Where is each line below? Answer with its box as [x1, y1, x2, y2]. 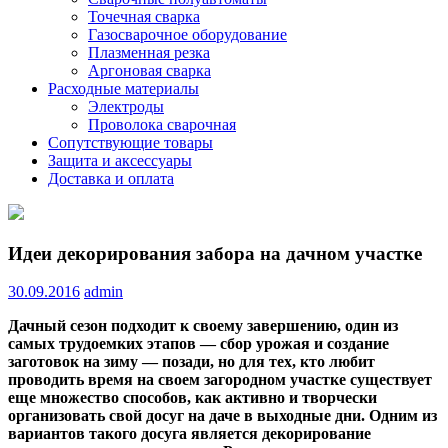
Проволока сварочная [88, 115, 236, 133]
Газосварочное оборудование [88, 25, 287, 43]
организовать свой [8, 407, 146, 425]
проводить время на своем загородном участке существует [8, 371, 432, 389]
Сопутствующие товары [48, 133, 213, 151]
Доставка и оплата [48, 169, 174, 187]
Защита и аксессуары [48, 151, 192, 169]
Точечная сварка [88, 7, 200, 25]
